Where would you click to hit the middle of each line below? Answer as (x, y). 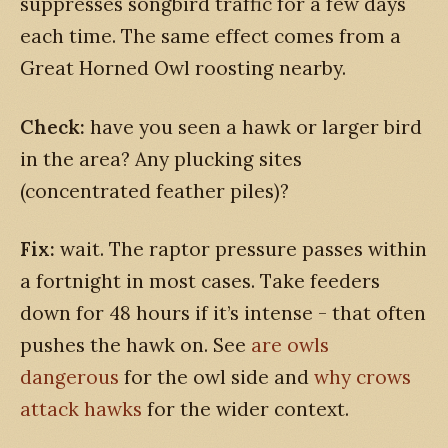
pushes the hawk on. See (135, 345)
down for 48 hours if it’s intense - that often (223, 313)
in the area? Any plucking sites (161, 158)
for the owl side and (216, 377)
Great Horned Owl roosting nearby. (183, 68)
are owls (290, 345)
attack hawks (81, 409)
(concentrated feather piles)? (154, 190)
